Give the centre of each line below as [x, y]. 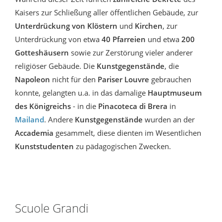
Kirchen [148, 26]
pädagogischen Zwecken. [128, 146]
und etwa [165, 39]
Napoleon [32, 80]
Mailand [29, 120]
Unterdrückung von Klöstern [67, 26]
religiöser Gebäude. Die [56, 66]
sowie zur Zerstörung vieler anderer [131, 53]
